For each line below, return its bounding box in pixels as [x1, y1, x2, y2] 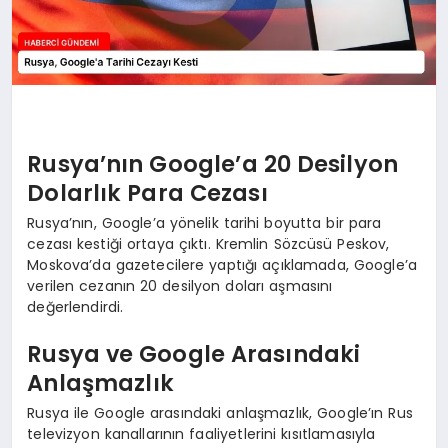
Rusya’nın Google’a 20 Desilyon [27, 148, 398, 181]
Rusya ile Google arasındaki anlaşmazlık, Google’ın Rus [27, 402, 413, 423]
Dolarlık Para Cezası [27, 177, 268, 210]
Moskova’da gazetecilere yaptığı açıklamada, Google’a [27, 254, 418, 275]
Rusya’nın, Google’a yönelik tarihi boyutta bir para [27, 212, 382, 233]
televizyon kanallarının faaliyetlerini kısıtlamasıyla [27, 423, 376, 444]
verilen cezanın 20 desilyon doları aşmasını [27, 275, 333, 296]
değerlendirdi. [27, 296, 124, 317]
